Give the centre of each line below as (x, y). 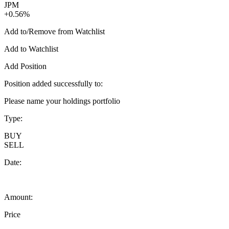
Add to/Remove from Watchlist (54, 31)
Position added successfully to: (53, 83)
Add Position (25, 66)
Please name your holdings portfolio (62, 101)
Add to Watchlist (31, 49)
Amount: (18, 197)
